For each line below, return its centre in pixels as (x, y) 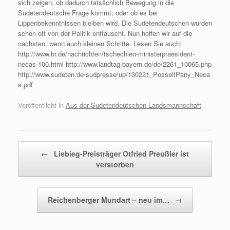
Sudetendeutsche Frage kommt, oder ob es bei (88, 13)
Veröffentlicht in (42, 105)
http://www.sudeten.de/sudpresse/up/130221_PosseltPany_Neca (114, 74)
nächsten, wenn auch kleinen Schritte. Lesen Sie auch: (100, 43)
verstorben (115, 164)
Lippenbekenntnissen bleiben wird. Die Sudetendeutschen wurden (115, 23)
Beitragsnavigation (45, 146)
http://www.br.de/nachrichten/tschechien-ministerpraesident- (106, 54)
